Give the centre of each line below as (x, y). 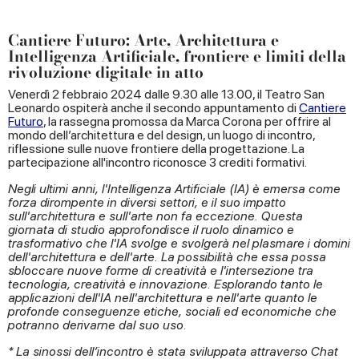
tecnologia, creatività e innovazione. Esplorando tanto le (165, 284)
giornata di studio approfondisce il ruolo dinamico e (151, 229)
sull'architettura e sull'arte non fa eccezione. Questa (155, 216)
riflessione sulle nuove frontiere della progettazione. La (156, 148)
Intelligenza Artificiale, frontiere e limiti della (177, 56)
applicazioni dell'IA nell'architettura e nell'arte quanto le (163, 297)
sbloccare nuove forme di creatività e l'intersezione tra (161, 270)
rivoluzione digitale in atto (106, 72)
